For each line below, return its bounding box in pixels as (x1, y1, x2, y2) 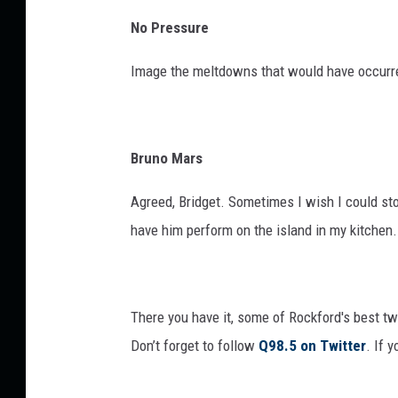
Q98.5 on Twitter (259, 337, 366, 354)
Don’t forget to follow (131, 337, 259, 354)
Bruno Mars (131, 149, 203, 167)
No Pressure (131, 19, 209, 36)
